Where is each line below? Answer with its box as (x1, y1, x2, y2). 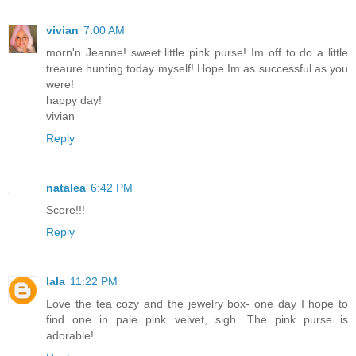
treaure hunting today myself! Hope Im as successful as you (46, 61, 348, 75)
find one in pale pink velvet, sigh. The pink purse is (46, 312, 348, 326)
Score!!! (46, 203, 85, 216)
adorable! (46, 328, 94, 342)
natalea (46, 180, 86, 194)
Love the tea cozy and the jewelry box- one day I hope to (46, 296, 348, 310)
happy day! (46, 93, 102, 106)
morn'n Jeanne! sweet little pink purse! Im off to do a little (46, 45, 348, 59)
